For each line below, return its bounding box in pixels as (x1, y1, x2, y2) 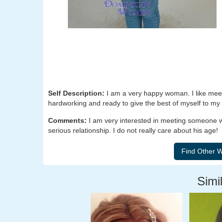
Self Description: (48, 89, 107, 97)
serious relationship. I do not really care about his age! (48, 126, 218, 134)
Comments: (48, 116, 89, 124)
